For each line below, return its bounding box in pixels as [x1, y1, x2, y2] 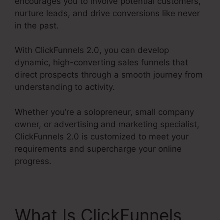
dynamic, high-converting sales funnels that [15, 57, 188, 68]
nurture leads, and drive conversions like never [15, 8, 200, 18]
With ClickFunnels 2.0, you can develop [15, 45, 169, 55]
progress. [15, 156, 52, 166]
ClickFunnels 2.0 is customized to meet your [15, 131, 189, 141]
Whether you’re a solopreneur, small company [15, 107, 194, 117]
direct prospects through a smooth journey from [15, 70, 203, 80]
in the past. [15, 20, 59, 30]
